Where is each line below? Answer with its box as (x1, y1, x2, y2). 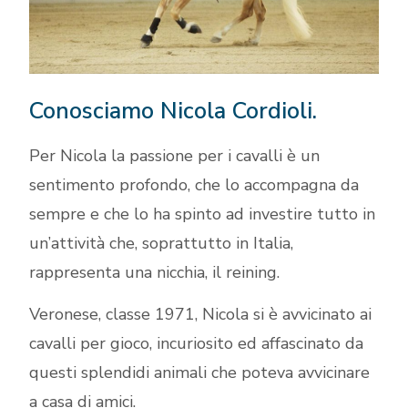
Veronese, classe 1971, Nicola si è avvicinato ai (29, 303, 372, 326)
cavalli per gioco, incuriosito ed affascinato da (29, 332, 364, 355)
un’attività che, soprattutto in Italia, (29, 231, 294, 254)
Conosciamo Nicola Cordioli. (29, 95, 318, 127)
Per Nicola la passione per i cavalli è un (29, 144, 321, 167)
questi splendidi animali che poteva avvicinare (29, 362, 371, 384)
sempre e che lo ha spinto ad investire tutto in (29, 202, 376, 225)
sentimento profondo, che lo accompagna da (29, 173, 360, 196)
